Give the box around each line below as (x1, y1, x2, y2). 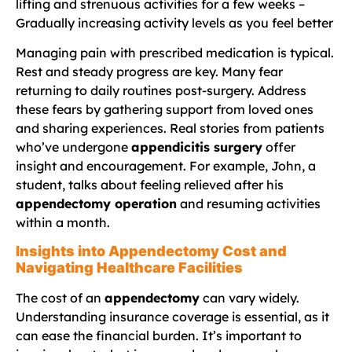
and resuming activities (177, 196, 321, 212)
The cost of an (16, 290, 104, 306)
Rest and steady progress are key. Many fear (16, 64, 283, 80)
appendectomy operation (16, 196, 177, 212)
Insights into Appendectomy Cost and (16, 243, 287, 260)
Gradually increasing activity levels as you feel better (16, 14, 333, 31)
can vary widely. (200, 290, 299, 306)
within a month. (16, 214, 110, 231)
